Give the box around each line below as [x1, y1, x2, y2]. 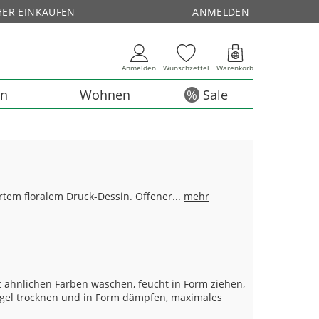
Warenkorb [216, 63, 253, 73]
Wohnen [80, 86, 130, 103]
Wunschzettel [163, 63, 209, 73]
